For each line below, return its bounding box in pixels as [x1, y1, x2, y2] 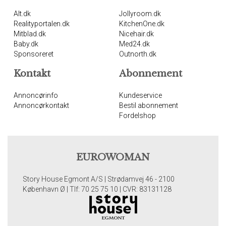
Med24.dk [119, 40, 150, 48]
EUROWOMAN [76, 152, 150, 163]
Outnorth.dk [119, 50, 156, 58]
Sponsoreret [14, 50, 53, 58]
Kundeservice [119, 91, 162, 99]
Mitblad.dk [14, 30, 46, 38]
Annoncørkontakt [14, 101, 69, 109]
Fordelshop [119, 111, 156, 120]
